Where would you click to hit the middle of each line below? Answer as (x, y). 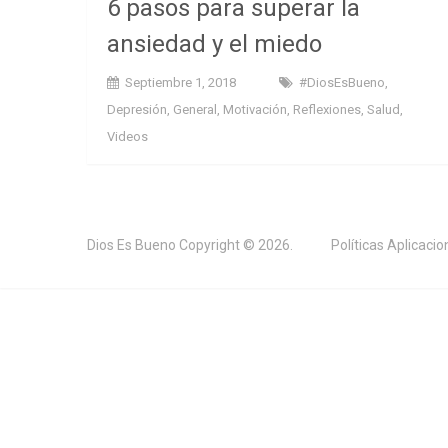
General (195, 109)
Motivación (255, 109)
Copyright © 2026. (234, 244)
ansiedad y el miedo (214, 43)
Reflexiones (327, 109)
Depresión (137, 109)
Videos (127, 136)
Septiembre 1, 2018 (180, 82)
